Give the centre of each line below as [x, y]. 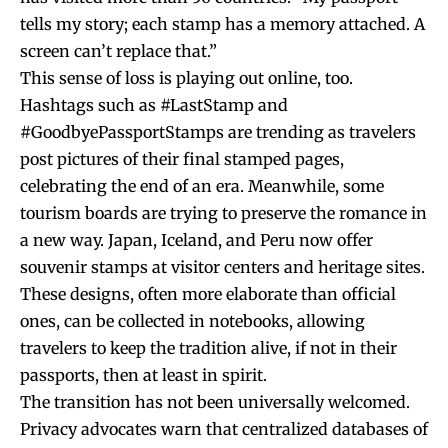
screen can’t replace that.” [118, 50]
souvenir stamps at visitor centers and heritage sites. [222, 266]
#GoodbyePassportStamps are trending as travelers [218, 131]
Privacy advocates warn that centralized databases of [224, 428]
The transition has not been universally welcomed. [215, 401]
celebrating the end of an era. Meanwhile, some [202, 185]
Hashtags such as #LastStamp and [154, 104]
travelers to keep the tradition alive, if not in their [208, 347]
